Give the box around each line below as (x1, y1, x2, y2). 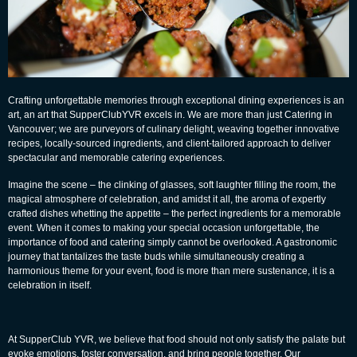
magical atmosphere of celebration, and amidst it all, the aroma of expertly (8, 194, 326, 206)
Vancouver (8, 124, 54, 135)
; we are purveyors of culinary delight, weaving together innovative (54, 124, 339, 135)
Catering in (284, 109, 332, 121)
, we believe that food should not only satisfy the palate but (94, 334, 345, 346)
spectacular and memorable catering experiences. (8, 152, 225, 164)
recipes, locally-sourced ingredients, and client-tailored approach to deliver (8, 138, 331, 150)
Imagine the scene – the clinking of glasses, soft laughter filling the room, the (8, 179, 336, 191)
